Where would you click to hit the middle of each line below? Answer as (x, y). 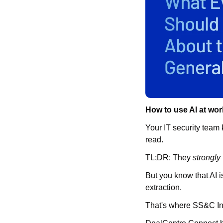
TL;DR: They (169, 158)
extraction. (164, 188)
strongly (207, 158)
